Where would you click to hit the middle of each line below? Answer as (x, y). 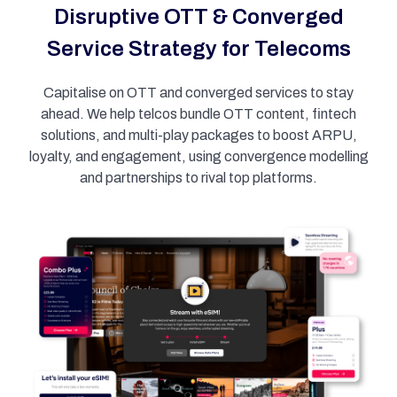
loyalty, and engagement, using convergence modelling (198, 156)
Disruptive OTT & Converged (198, 17)
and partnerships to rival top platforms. (198, 178)
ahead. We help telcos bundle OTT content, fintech (198, 114)
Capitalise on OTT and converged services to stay (198, 93)
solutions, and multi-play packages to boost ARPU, (198, 135)
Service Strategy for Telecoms (198, 49)
